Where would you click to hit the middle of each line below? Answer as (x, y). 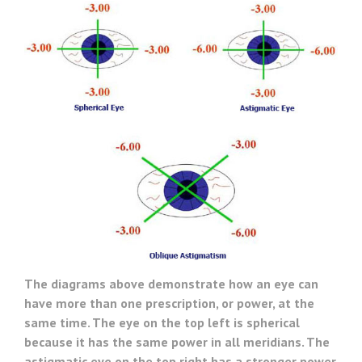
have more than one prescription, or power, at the (169, 303)
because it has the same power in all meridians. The (177, 341)
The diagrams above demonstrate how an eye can (171, 283)
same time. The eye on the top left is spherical (162, 322)
